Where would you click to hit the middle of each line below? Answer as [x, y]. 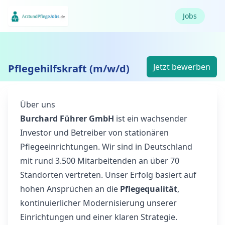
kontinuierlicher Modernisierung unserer [98, 203]
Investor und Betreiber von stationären [94, 133]
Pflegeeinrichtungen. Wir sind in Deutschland [106, 147]
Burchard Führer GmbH [67, 119]
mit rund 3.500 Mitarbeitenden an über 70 [100, 161]
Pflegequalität [149, 189]
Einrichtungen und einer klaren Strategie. [99, 217]
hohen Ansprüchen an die [70, 189]
